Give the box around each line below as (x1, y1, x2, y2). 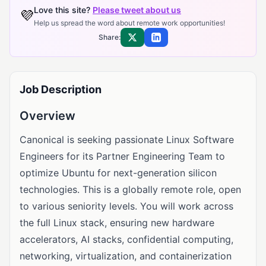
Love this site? (34, 5, 93, 15)
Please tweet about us (93, 5, 181, 15)
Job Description (20, 83, 102, 96)
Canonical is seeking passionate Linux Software (20, 134, 234, 145)
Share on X (126, 37, 169, 47)
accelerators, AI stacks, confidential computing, (20, 233, 233, 245)
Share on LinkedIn (150, 37, 221, 47)
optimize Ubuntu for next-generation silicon (20, 167, 217, 179)
